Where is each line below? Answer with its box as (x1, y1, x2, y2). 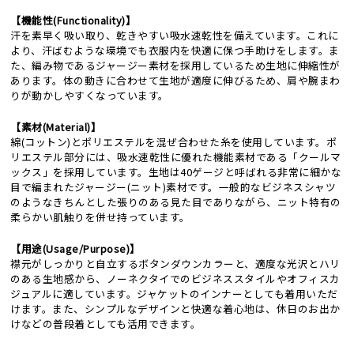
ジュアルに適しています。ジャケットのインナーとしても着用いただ (10, 286, 338, 302)
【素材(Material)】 (10, 119, 102, 135)
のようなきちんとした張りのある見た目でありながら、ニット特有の (10, 194, 341, 210)
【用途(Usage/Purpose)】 (10, 241, 141, 257)
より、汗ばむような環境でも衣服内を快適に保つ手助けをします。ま (10, 43, 340, 58)
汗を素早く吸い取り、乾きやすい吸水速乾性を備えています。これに (10, 28, 339, 43)
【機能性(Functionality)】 (10, 13, 137, 28)
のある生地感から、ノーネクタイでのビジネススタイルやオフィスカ (10, 271, 341, 287)
